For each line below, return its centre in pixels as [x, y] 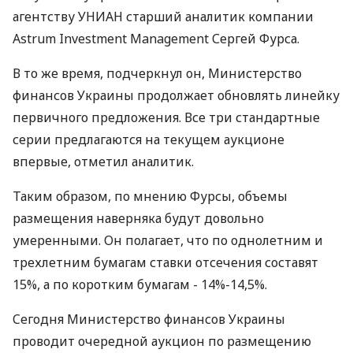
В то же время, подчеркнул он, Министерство [157, 73]
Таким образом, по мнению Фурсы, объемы [150, 196]
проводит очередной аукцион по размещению [162, 341]
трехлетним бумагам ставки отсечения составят [165, 262]
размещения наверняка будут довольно [138, 218]
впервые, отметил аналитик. [103, 162]
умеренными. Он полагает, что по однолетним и [168, 240]
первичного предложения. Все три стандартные [166, 117]
